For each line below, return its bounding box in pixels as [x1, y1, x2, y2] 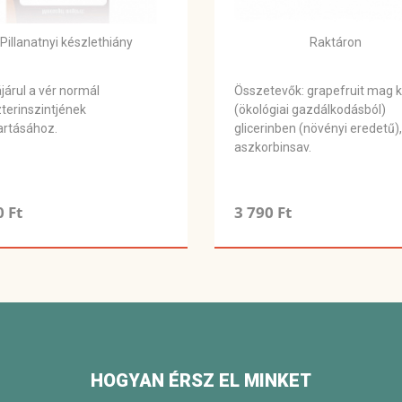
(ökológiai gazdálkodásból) [234, 102, 386, 118]
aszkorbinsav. [234, 140, 311, 155]
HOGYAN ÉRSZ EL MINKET [91, 370, 311, 392]
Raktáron [310, 35, 362, 50]
